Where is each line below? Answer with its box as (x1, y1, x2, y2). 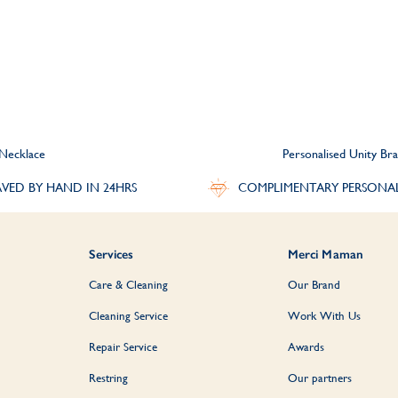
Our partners (287, 370, 352, 385)
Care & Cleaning (89, 277, 169, 291)
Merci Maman (287, 246, 364, 262)
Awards (287, 339, 324, 354)
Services (89, 246, 134, 262)
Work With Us (287, 308, 361, 322)
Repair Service (89, 339, 158, 354)
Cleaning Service (89, 308, 169, 322)
